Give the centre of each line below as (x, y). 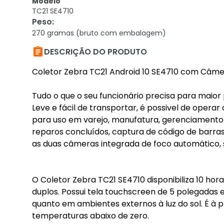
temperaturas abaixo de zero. (90, 216)
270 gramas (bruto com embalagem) (99, 33)
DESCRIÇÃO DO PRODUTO (95, 52)
